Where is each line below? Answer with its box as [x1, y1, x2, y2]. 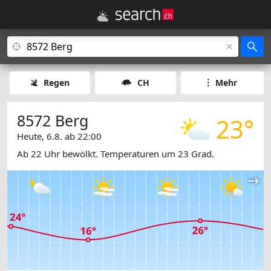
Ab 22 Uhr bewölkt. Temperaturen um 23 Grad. [17, 148, 214, 160]
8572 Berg [17, 110, 88, 131]
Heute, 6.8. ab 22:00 [17, 130, 102, 142]
